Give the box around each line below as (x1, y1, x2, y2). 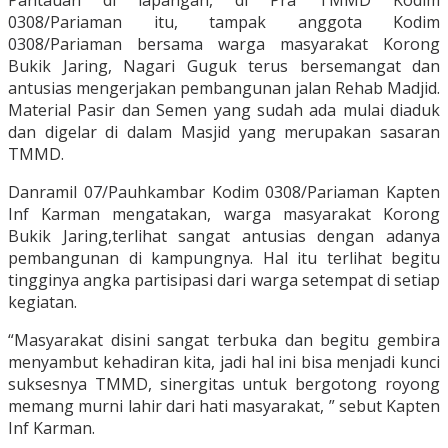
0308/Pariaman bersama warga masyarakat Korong (8, 33, 440, 56)
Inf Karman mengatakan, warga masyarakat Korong (8, 203, 440, 226)
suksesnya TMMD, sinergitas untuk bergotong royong (8, 373, 440, 396)
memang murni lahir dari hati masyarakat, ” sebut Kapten (8, 395, 440, 418)
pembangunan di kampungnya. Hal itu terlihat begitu (8, 247, 440, 270)
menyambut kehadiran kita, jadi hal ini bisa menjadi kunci (8, 351, 440, 374)
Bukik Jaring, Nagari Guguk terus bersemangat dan (8, 55, 440, 78)
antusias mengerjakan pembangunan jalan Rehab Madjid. (8, 77, 440, 100)
